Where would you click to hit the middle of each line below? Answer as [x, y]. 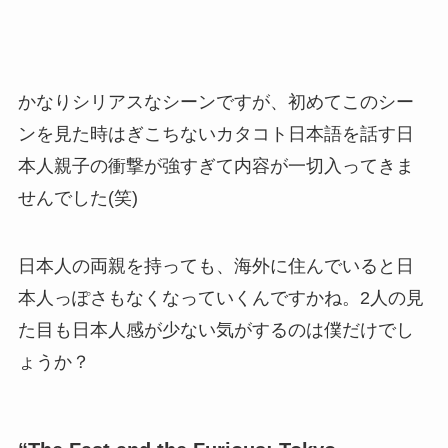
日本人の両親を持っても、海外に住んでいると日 [215, 265]
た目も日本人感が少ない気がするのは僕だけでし [215, 329]
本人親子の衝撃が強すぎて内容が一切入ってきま [215, 166]
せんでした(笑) [77, 198]
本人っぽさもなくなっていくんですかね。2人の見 [220, 297]
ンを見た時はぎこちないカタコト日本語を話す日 [215, 134]
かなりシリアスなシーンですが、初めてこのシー [215, 102]
